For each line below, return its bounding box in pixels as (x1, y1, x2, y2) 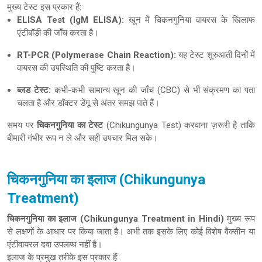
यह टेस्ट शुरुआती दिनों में (175, 50, 255, 60)
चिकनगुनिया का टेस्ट (37, 120, 104, 130)
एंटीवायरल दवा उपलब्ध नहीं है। (7, 239, 102, 250)
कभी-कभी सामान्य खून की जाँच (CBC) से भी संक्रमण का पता (50, 85, 256, 95)
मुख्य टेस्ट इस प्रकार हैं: (7, 2, 81, 12)
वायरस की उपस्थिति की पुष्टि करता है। (17, 63, 136, 73)
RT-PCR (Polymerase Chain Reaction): (17, 50, 176, 60)
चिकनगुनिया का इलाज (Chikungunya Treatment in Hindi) (7, 213, 224, 224)
